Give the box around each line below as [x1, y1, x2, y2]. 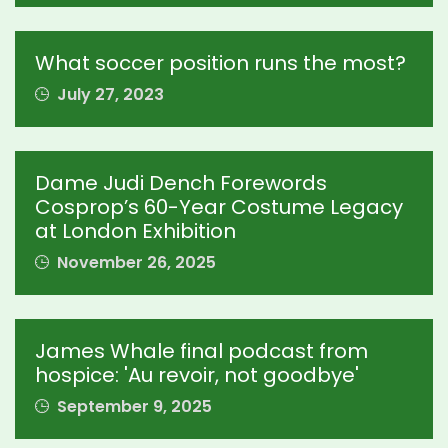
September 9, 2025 [53, 395, 212, 418]
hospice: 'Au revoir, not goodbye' [35, 361, 359, 389]
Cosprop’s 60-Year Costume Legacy [35, 193, 403, 221]
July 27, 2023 [53, 83, 164, 106]
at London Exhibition [35, 217, 236, 245]
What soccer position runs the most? [35, 49, 406, 77]
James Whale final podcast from [35, 337, 368, 365]
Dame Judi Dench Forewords [35, 169, 327, 197]
